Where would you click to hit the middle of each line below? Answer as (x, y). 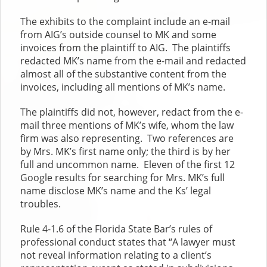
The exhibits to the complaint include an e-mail (125, 22)
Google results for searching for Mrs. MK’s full (123, 178)
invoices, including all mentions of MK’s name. (123, 87)
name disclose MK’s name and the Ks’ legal (116, 191)
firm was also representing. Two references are (127, 139)
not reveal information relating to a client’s (116, 255)
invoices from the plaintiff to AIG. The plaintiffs (126, 48)
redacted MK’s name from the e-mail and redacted (133, 61)
